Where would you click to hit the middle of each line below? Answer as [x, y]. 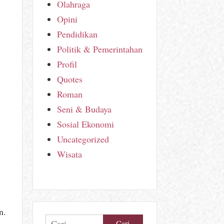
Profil [67, 64]
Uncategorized [83, 139]
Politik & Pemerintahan [100, 49]
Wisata [70, 154]
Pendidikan [77, 34]
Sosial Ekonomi [86, 124]
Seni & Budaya [84, 109]
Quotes [70, 79]
